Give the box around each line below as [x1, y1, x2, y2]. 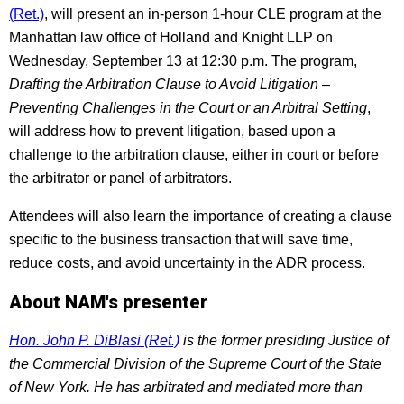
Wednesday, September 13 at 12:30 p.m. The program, [9, 53, 357, 69]
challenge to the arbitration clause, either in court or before [9, 147, 379, 162]
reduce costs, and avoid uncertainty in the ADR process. [9, 255, 365, 271]
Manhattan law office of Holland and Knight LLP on [9, 30, 333, 45]
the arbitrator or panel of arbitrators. [9, 170, 232, 186]
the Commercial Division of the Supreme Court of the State [9, 356, 381, 372]
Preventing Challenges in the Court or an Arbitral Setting [9, 100, 367, 115]
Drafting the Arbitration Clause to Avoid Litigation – [9, 77, 330, 92]
